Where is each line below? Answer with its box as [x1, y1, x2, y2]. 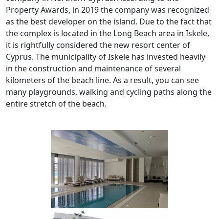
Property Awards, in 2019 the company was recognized [6, 4, 209, 16]
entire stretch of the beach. [6, 98, 107, 109]
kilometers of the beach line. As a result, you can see [6, 75, 199, 86]
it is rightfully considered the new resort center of [6, 40, 190, 51]
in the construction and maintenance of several [6, 63, 181, 74]
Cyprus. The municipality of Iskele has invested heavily [6, 51, 205, 63]
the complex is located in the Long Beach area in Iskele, [6, 28, 209, 39]
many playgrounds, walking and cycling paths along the [6, 87, 212, 98]
